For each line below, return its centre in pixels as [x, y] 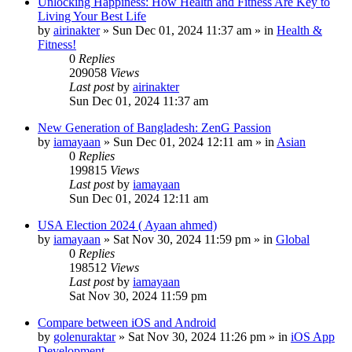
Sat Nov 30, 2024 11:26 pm [197, 337]
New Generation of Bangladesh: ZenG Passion [154, 128]
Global [293, 239]
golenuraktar [84, 337]
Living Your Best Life [92, 16]
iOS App [313, 337]
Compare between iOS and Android [127, 323]
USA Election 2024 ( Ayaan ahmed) [127, 225]
